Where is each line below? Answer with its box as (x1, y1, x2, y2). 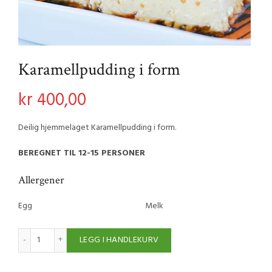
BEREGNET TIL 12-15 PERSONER (18, 146, 145, 160)
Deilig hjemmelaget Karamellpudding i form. (18, 121, 176, 135)
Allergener (18, 173, 64, 187)
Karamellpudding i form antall (41, 227, 148, 241)
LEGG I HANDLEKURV (80, 233, 159, 247)
